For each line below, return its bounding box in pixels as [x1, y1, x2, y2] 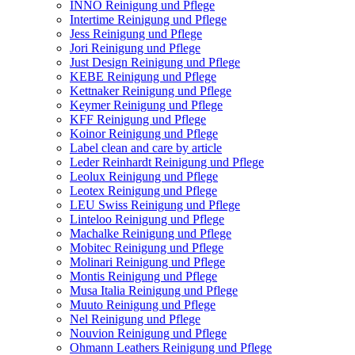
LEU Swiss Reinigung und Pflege [70, 197, 240, 212]
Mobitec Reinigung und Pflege [70, 240, 223, 254]
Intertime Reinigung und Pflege [70, 12, 227, 26]
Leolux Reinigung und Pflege [70, 169, 218, 183]
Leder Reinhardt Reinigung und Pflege [70, 155, 264, 169]
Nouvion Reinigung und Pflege [70, 326, 227, 340]
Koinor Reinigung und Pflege [70, 126, 218, 140]
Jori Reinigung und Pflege [70, 40, 200, 55]
